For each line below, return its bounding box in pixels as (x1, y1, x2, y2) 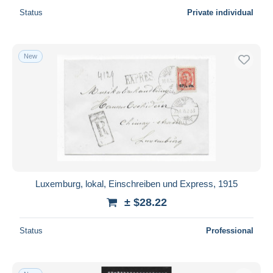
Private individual (187, 7, 253, 17)
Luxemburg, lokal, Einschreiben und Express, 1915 (35, 178, 238, 189)
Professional (206, 225, 253, 235)
